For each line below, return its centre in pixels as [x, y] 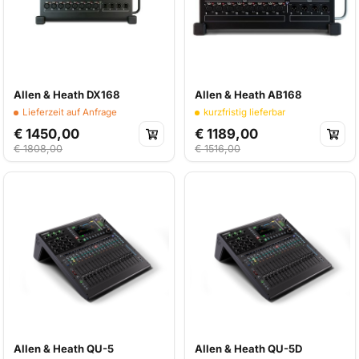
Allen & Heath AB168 [248, 95]
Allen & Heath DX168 [67, 95]
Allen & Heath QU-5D [248, 349]
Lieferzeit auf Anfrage [69, 112]
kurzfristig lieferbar [244, 112]
